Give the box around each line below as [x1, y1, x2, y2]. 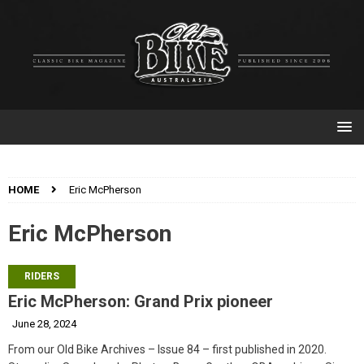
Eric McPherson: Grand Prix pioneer [8, 291, 273, 311]
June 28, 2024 [12, 317, 76, 330]
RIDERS [24, 270, 59, 282]
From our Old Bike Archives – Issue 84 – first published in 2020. [8, 342, 327, 356]
